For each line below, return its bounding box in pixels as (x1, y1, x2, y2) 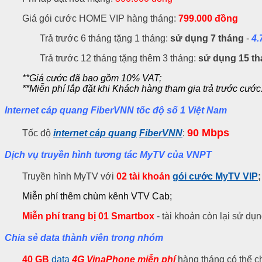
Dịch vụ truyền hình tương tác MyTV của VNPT (5, 150, 212, 160)
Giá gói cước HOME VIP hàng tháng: (22, 13, 178, 24)
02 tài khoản (116, 171, 173, 182)
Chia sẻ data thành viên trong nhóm (5, 232, 163, 243)
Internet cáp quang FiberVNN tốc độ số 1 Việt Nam (5, 105, 227, 115)
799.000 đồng (178, 13, 238, 24)
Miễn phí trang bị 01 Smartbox (22, 211, 154, 222)
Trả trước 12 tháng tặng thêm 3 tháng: (40, 53, 198, 64)
